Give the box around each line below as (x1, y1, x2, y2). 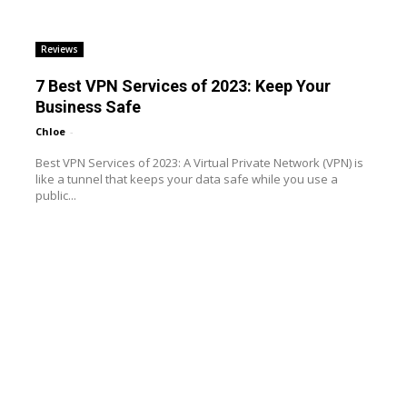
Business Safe (35, 96, 141, 116)
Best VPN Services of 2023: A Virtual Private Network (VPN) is (35, 154, 363, 171)
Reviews (40, 42, 78, 55)
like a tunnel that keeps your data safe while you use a (35, 170, 338, 187)
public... (35, 186, 76, 203)
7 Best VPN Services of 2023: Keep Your (35, 75, 331, 95)
